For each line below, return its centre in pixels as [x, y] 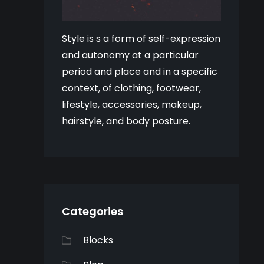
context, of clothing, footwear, [132, 88]
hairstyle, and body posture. [126, 121]
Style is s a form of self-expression [141, 38]
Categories [93, 211]
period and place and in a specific [140, 71]
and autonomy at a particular [131, 55]
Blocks [98, 240]
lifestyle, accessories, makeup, [132, 104]
